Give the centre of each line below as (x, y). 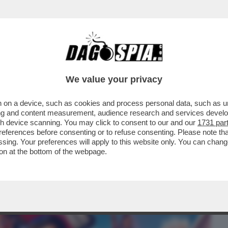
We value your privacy (114, 79)
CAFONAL (78, 65)
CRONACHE (131, 65)
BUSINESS (27, 65)
